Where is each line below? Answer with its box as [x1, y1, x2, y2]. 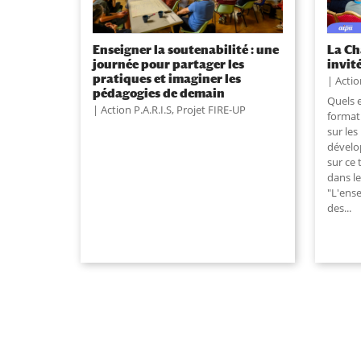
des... [327, 200, 352, 215]
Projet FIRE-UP [176, 102, 246, 117]
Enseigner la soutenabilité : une [92, 41, 279, 56]
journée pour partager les [92, 56, 244, 71]
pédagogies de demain [92, 85, 225, 100]
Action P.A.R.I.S [100, 102, 172, 117]
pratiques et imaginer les [92, 70, 241, 85]
